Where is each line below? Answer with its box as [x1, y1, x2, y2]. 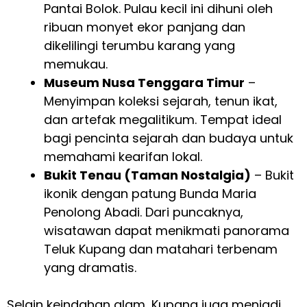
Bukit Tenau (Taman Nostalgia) [44, 167, 251, 184]
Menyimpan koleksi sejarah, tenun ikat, [44, 93, 278, 110]
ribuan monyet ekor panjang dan [44, 19, 245, 36]
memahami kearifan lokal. [44, 148, 202, 166]
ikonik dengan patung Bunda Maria [44, 185, 256, 203]
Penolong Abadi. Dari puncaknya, [44, 204, 243, 221]
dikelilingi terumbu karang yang [44, 37, 235, 55]
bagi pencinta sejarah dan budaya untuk [44, 130, 293, 147]
